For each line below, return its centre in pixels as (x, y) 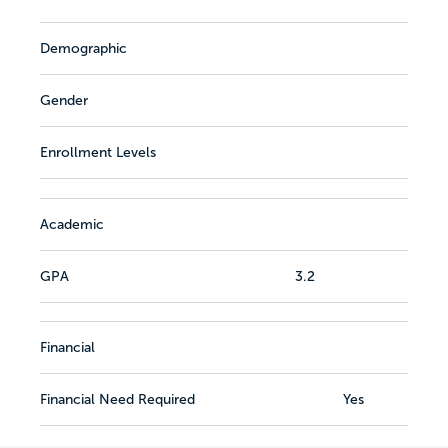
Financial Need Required (117, 400)
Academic (72, 224)
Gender (64, 100)
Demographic (83, 48)
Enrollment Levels (98, 152)
